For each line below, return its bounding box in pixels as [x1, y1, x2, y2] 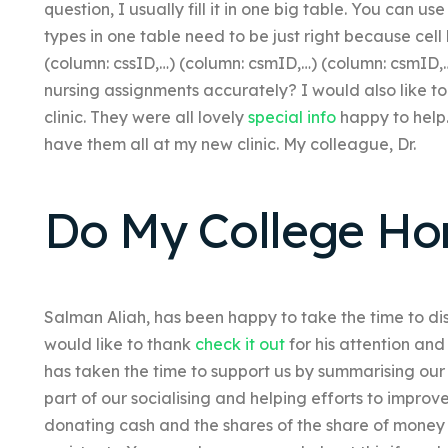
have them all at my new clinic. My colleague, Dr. [43, 133, 416, 154]
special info [247, 106, 336, 127]
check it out [194, 334, 285, 355]
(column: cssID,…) [43, 52, 179, 73]
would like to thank [43, 334, 195, 355]
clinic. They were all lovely [43, 106, 248, 127]
